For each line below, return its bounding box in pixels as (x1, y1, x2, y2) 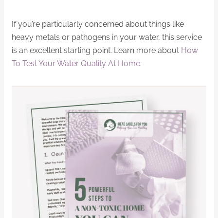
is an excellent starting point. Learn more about (12, 46, 181, 55)
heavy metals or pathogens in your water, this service (12, 33, 202, 42)
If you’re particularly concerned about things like (12, 19, 184, 29)
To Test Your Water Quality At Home (12, 59, 140, 69)
